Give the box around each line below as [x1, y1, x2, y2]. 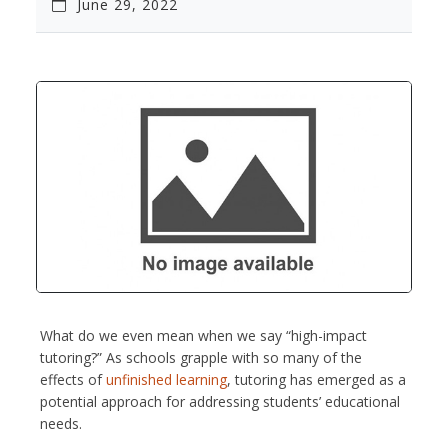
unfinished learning [106, 369, 227, 389]
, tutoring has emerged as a [227, 369, 406, 389]
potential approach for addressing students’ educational [40, 391, 400, 411]
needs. [40, 413, 82, 433]
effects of [40, 369, 106, 389]
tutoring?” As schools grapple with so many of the [40, 347, 362, 367]
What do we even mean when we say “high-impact [40, 325, 367, 345]
